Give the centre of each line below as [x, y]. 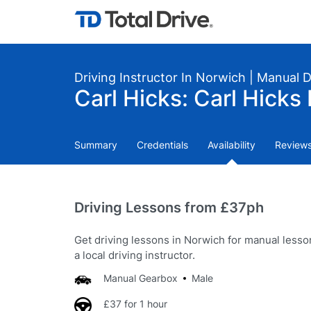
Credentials [162, 145]
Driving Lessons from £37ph [169, 208]
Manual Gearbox [141, 278]
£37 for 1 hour [135, 304]
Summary [96, 145]
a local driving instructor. [135, 255]
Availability [232, 145]
